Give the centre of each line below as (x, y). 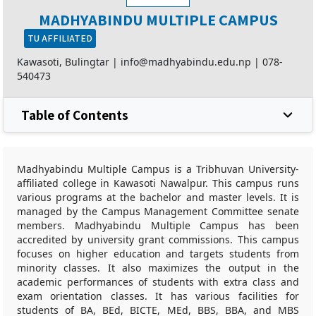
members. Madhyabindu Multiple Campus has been (158, 225)
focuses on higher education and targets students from (158, 254)
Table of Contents (75, 115)
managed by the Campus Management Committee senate (158, 211)
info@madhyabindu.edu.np (186, 62)
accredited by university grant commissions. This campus (158, 239)
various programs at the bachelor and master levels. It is (158, 197)
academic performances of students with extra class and (158, 282)
